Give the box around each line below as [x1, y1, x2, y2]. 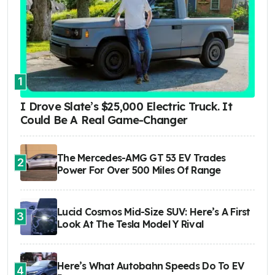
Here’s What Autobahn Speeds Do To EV [57, 259, 244, 272]
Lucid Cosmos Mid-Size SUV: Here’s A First [57, 205, 250, 218]
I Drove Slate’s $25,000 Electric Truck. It [20, 99, 232, 114]
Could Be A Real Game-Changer [20, 112, 188, 127]
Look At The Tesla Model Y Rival [57, 217, 204, 230]
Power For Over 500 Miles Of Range [57, 163, 221, 176]
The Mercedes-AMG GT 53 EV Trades [57, 151, 226, 164]
